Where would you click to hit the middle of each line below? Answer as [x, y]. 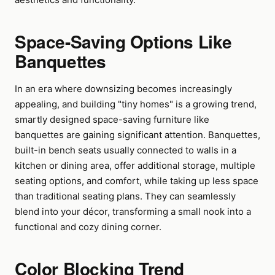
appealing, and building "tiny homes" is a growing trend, [136, 104]
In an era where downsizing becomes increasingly [123, 89]
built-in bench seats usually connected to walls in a [126, 150]
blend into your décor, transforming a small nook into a [133, 211]
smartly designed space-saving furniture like [112, 119]
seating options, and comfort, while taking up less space [137, 181]
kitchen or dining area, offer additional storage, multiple [135, 165]
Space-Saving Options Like [124, 41]
